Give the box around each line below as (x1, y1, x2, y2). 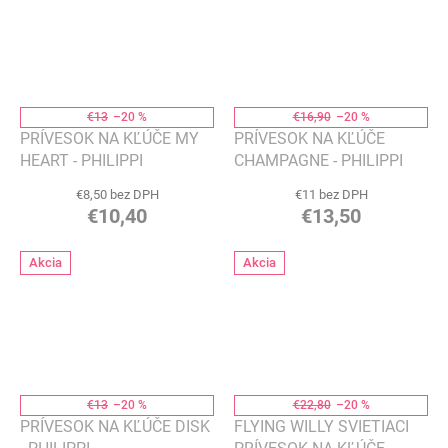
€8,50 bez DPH (75, 187, 159, 203)
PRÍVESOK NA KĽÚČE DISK (20, 417, 210, 437)
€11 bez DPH (294, 187, 368, 203)
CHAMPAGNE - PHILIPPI (234, 151, 403, 171)
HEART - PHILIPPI (20, 151, 143, 171)
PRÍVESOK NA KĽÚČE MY (20, 129, 199, 149)
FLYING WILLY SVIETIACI (234, 417, 409, 437)
